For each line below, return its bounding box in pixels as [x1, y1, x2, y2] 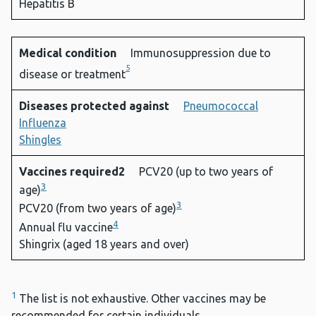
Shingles [19, 133, 61, 146]
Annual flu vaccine [19, 220, 113, 233]
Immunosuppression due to [130, 47, 271, 60]
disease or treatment [19, 67, 126, 80]
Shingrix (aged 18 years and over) [19, 237, 189, 250]
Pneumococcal [183, 99, 258, 112]
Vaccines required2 [19, 164, 128, 178]
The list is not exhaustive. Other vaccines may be [19, 291, 266, 305]
